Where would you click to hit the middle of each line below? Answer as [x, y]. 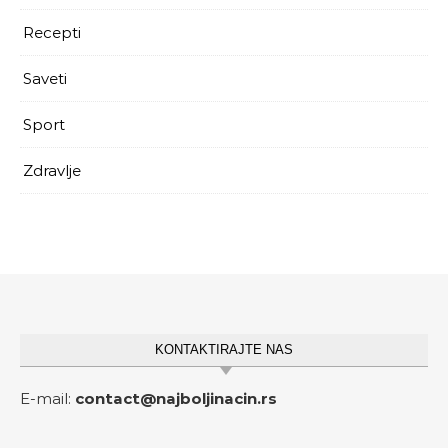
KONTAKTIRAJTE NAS [224, 349]
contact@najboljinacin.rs [176, 398]
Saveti [45, 78]
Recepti [52, 32]
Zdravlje [52, 170]
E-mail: [47, 398]
